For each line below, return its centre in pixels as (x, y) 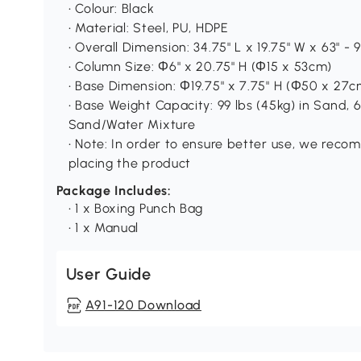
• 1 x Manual (104, 228)
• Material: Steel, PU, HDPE (148, 28)
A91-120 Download (143, 305)
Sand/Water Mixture (132, 125)
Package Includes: (114, 191)
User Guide (108, 274)
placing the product (130, 164)
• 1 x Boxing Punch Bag (136, 209)
